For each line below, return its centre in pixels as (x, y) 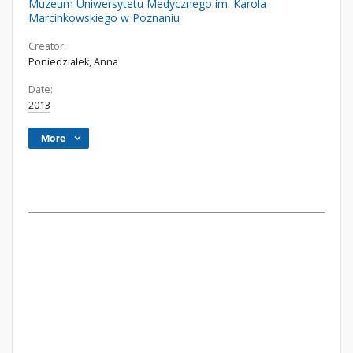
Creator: (47, 46)
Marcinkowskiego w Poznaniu (104, 18)
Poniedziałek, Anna (73, 62)
